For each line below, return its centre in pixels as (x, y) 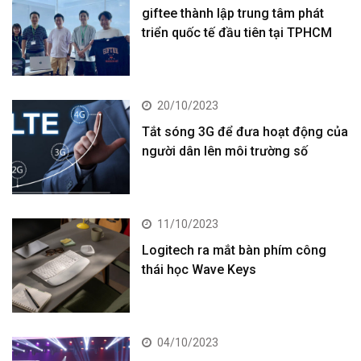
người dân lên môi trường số (225, 151)
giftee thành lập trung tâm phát (233, 13)
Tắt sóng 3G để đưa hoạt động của (245, 132)
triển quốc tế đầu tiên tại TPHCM (237, 32)
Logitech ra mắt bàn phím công (234, 251)
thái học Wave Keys (199, 270)
